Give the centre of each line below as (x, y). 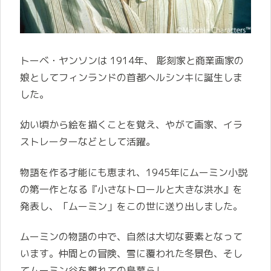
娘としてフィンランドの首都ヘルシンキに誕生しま (131, 77)
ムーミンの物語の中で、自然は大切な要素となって (131, 237)
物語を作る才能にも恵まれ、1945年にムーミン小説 (134, 172)
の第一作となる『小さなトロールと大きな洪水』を (131, 189)
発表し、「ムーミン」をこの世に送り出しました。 (131, 206)
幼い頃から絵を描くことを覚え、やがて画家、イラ (131, 125)
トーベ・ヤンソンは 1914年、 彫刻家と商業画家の (132, 60)
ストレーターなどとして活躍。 (88, 142)
